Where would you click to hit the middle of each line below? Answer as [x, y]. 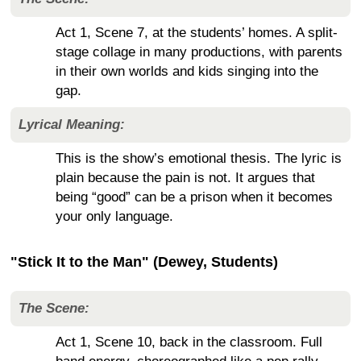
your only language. [114, 216]
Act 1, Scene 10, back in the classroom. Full [189, 342]
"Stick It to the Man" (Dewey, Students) [144, 261]
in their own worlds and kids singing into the [187, 71]
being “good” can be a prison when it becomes [194, 197]
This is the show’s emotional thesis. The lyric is [199, 158]
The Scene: [54, 308]
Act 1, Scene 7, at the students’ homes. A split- [197, 32]
